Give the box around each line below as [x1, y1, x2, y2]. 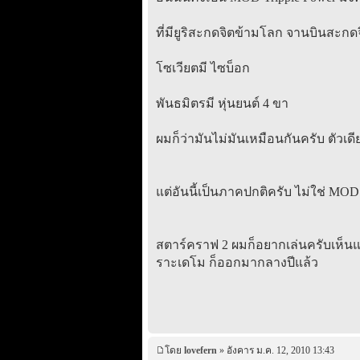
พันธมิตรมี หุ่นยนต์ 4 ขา [155, 96, 288, 110]
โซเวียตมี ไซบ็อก [155, 60, 250, 75]
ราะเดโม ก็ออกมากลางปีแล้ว [155, 255, 318, 269]
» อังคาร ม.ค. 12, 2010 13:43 [216, 345, 334, 357]
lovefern [183, 345, 217, 357]
